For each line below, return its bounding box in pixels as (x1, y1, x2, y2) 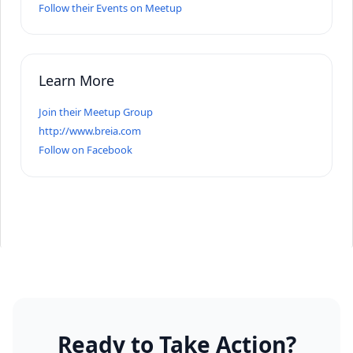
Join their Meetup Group (38, 104, 153, 119)
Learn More (38, 70, 114, 90)
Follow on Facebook (38, 142, 132, 157)
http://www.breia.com (38, 123, 141, 138)
